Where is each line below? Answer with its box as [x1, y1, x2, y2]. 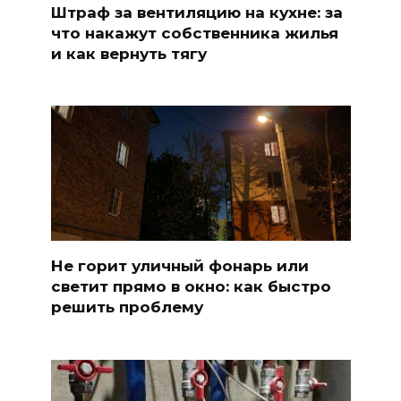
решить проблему [50, 298, 203, 317]
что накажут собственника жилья [50, 23, 338, 42]
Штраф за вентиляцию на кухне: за [50, 3, 343, 21]
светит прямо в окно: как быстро [50, 277, 331, 296]
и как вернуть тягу [50, 44, 207, 63]
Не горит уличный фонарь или [50, 257, 309, 276]
